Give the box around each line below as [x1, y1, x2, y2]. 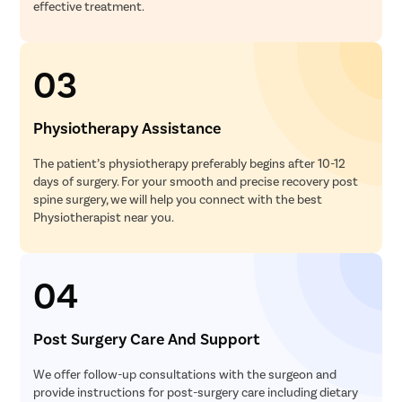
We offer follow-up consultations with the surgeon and [33, 365, 337, 381]
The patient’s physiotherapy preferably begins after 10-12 [33, 154, 346, 170]
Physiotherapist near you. [33, 208, 175, 224]
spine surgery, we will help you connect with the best [33, 190, 323, 206]
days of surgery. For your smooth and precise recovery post [33, 172, 359, 188]
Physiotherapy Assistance [33, 117, 222, 137]
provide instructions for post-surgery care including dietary [33, 383, 359, 399]
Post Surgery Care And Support [33, 328, 261, 348]
